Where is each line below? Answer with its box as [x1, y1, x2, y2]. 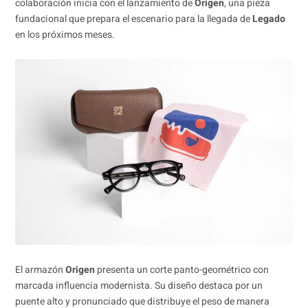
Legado [252, 11, 285, 26]
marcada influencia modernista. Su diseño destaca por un [14, 278, 263, 293]
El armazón [14, 262, 65, 277]
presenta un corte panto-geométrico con [94, 262, 269, 277]
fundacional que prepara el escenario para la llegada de [14, 11, 252, 26]
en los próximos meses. [14, 27, 115, 42]
